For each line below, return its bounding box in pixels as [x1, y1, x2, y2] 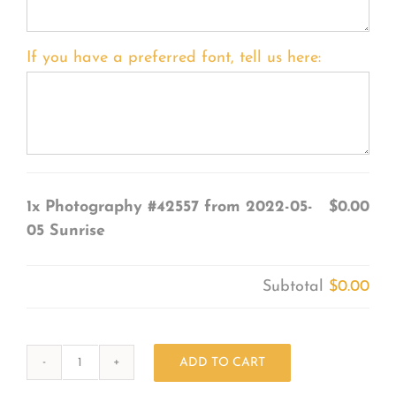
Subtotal [263, 278, 330, 295]
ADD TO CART [179, 355, 265, 369]
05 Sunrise [26, 222, 105, 240]
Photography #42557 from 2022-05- [44, 198, 313, 216]
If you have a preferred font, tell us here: [26, 49, 321, 66]
